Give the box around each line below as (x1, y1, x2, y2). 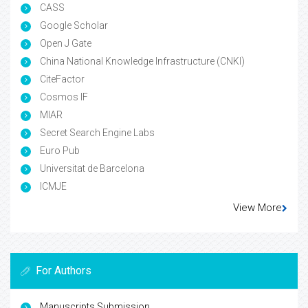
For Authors (36, 263, 91, 277)
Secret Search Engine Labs (38, 126, 155, 138)
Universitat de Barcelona (38, 162, 144, 174)
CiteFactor (38, 73, 85, 85)
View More (233, 201, 282, 214)
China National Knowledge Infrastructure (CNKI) (38, 55, 245, 67)
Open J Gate (38, 37, 91, 49)
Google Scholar (38, 19, 108, 31)
